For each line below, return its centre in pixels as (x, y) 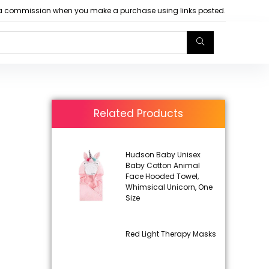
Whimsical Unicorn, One (169, 187)
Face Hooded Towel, (162, 176)
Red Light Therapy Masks (171, 234)
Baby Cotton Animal (162, 165)
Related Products (139, 113)
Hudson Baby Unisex (163, 154)
